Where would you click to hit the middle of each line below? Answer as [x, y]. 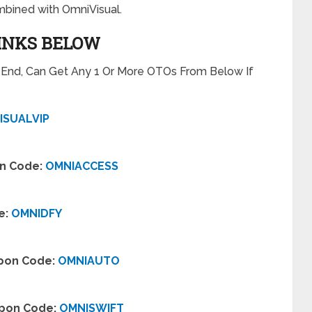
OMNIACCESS [82, 166]
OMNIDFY [37, 213]
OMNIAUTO [89, 261]
